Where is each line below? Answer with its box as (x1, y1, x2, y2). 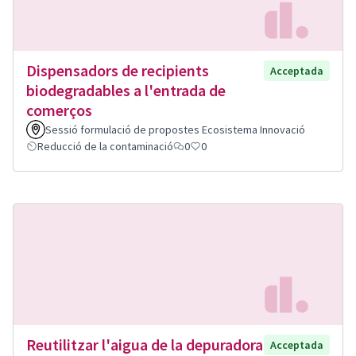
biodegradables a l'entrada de (26, 79, 226, 100)
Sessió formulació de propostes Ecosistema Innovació (45, 122, 305, 137)
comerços (26, 99, 92, 120)
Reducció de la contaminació (37, 138, 173, 153)
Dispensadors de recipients (26, 60, 209, 80)
